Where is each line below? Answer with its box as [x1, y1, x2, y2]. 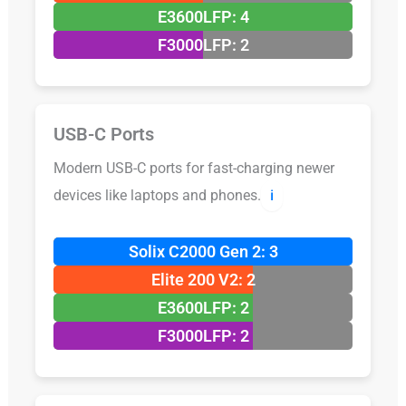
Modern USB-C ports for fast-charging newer [53, 159, 334, 177]
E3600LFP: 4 [157, 6, 249, 26]
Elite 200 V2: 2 [150, 269, 256, 289]
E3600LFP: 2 [157, 297, 249, 317]
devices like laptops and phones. [53, 186, 261, 204]
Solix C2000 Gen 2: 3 [128, 241, 278, 261]
